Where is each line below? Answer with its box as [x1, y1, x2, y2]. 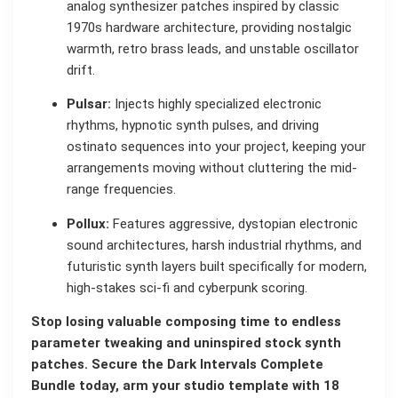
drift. [67, 61, 95, 78]
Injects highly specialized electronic [111, 96, 322, 113]
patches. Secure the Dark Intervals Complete [31, 356, 323, 373]
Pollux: [67, 215, 109, 232]
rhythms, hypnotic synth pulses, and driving [67, 117, 319, 134]
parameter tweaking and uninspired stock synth [31, 335, 341, 352]
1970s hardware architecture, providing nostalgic [67, 19, 352, 36]
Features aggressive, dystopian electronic [109, 215, 358, 232]
